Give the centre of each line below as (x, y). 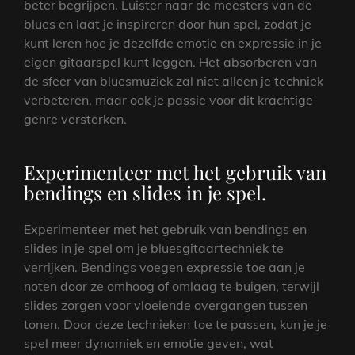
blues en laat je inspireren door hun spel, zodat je (168, 23)
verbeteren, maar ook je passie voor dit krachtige (168, 99)
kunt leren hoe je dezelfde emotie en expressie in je (173, 42)
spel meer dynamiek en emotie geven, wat (149, 343)
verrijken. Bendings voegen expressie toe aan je (164, 267)
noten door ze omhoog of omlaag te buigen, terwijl (172, 286)
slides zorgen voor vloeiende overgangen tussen (166, 305)
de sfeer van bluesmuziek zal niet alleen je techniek (174, 80)
